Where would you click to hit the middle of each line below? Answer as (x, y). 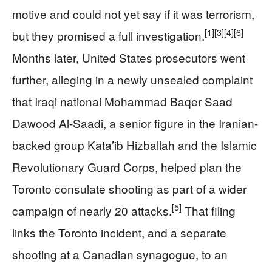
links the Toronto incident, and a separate (119, 232)
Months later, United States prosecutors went (129, 57)
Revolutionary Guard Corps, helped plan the (127, 166)
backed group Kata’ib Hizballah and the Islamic (134, 144)
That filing (209, 210)
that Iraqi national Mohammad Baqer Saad (122, 101)
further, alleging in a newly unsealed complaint (132, 79)
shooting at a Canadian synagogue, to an (120, 254)
